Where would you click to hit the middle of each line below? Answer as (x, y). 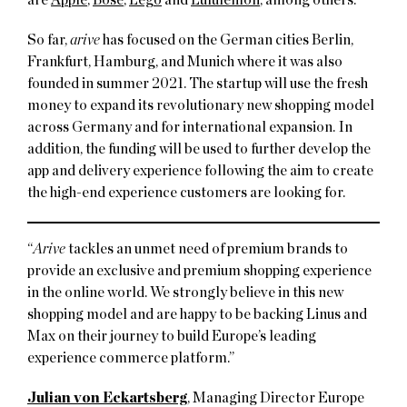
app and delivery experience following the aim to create (200, 170)
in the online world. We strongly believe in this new (185, 292)
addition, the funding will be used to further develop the (199, 149)
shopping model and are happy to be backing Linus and (197, 314)
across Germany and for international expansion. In (190, 127)
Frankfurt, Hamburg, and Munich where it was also (185, 61)
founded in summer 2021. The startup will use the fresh (198, 83)
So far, (49, 40)
